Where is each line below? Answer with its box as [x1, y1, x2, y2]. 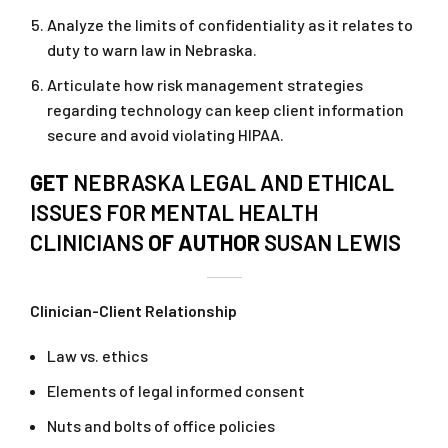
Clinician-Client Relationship [30, 301, 237, 321]
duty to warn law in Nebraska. [47, 40, 257, 60]
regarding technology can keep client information [47, 100, 404, 120]
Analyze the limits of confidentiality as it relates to [47, 15, 413, 35]
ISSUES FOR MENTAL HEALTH [30, 199, 318, 226]
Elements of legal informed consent [47, 381, 305, 401]
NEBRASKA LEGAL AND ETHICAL [73, 169, 394, 196]
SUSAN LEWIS [264, 229, 401, 256]
